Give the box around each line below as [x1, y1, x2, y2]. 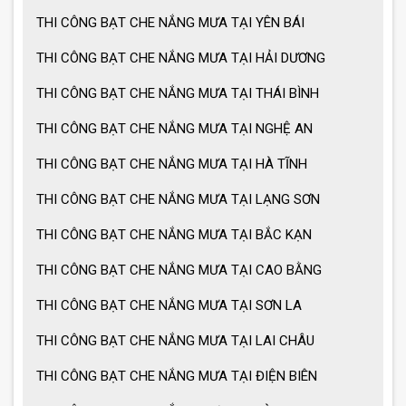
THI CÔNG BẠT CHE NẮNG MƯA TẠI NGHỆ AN [36, 121, 313, 138]
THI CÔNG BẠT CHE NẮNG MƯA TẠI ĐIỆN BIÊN [36, 368, 317, 385]
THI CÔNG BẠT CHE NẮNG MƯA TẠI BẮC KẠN [36, 227, 312, 244]
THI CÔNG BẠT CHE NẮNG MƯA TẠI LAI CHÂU [36, 333, 314, 350]
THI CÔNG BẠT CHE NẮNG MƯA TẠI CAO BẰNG [36, 262, 322, 279]
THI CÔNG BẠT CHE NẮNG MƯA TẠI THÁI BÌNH [36, 85, 319, 102]
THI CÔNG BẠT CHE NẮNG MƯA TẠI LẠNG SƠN [36, 191, 320, 208]
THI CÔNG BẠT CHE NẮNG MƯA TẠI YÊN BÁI [36, 14, 304, 32]
